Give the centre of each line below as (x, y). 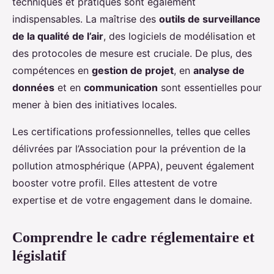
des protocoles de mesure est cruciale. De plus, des (132, 54)
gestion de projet (133, 71)
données (33, 88)
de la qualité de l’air (58, 36)
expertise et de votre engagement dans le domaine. (132, 200)
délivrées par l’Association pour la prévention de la (129, 149)
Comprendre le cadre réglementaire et (133, 238)
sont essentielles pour (210, 88)
